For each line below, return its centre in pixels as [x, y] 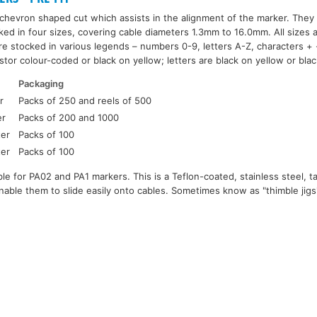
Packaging [41, 84]
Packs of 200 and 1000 [69, 118]
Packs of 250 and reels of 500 [85, 101]
